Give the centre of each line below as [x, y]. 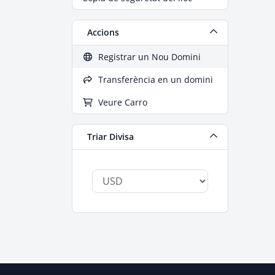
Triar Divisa [108, 137]
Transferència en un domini [153, 79]
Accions [101, 32]
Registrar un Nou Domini [147, 57]
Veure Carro [120, 102]
